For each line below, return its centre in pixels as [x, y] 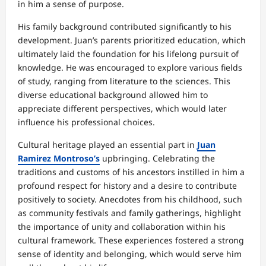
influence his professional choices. [86, 122]
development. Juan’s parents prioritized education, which [132, 40]
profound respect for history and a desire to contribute [127, 185]
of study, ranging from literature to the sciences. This [124, 81]
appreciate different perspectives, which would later [122, 108]
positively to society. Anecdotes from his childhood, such [130, 199]
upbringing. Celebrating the [157, 158]
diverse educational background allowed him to [113, 94]
